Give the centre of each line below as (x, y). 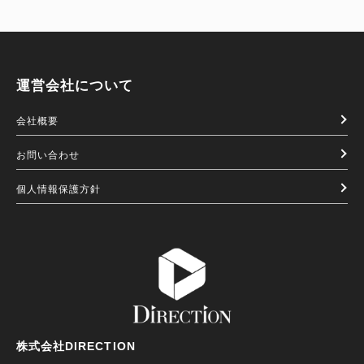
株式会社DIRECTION (76, 346)
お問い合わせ (48, 155)
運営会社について (75, 85)
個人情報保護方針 (59, 189)
